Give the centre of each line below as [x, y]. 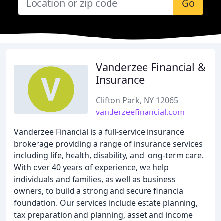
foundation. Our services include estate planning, [106, 203]
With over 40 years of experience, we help [91, 167]
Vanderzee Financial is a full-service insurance [99, 132]
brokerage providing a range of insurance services [108, 144]
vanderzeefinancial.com [140, 112]
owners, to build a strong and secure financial [99, 191]
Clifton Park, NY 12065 [137, 100]
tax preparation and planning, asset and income [103, 215]
